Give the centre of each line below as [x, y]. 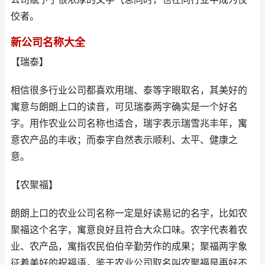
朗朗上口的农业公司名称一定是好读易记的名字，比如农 [129, 213]
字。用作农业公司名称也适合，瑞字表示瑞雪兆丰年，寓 [129, 123]
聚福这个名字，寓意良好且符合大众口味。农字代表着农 [129, 230]
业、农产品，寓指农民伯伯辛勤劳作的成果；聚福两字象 [129, 246]
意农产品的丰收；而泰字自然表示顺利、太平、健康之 [124, 140]
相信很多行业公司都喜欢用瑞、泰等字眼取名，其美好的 [129, 90]
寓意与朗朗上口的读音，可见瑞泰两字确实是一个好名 [124, 107]
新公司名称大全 [48, 42]
